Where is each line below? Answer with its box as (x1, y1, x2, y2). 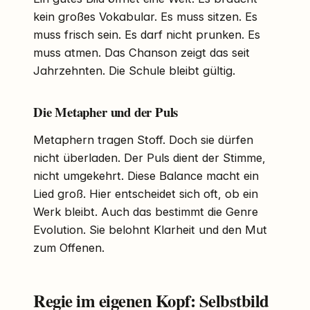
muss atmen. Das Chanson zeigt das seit (33, 45, 250, 60)
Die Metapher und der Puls (33, 102, 179, 121)
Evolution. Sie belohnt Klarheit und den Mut (33, 223, 267, 237)
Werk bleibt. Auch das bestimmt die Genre (33, 205, 258, 219)
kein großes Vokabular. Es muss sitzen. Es (33, 9, 257, 24)
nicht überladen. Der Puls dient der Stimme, (33, 151, 266, 165)
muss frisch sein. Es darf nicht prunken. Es (33, 27, 260, 42)
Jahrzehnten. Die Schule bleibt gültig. (33, 63, 235, 77)
